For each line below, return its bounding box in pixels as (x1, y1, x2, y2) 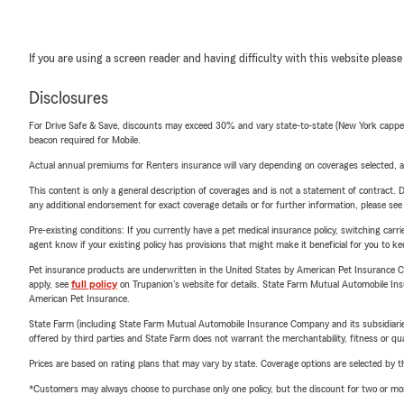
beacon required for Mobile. (29, 133, 141, 145)
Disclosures (29, 88, 108, 107)
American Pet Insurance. (29, 292, 130, 304)
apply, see (29, 278, 71, 289)
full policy (71, 278, 117, 289)
